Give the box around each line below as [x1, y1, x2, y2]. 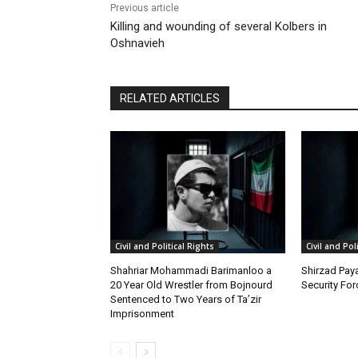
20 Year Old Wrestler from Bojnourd [110, 278, 272, 291]
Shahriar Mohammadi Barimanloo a [110, 264, 272, 276]
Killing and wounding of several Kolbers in [110, 18, 327, 34]
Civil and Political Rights [115, 240, 214, 252]
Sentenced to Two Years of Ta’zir [110, 292, 261, 305]
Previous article [110, 2, 179, 14]
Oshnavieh [110, 35, 165, 50]
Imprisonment [110, 307, 174, 320]
